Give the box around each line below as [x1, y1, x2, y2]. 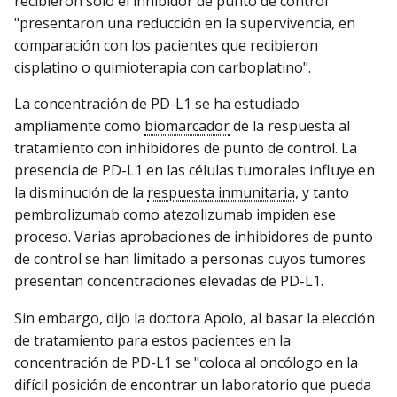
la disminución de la [14, 183, 147, 203]
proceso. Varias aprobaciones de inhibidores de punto [14, 227, 373, 247]
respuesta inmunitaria [147, 183, 295, 203]
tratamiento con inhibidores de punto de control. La [14, 138, 357, 159]
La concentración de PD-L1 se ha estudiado [14, 94, 300, 114]
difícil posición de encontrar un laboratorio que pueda [14, 374, 371, 394]
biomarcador [144, 116, 230, 136]
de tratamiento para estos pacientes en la [14, 330, 291, 350]
